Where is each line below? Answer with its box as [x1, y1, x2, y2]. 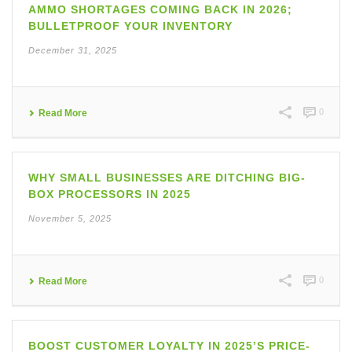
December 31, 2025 [28, 46, 117, 55]
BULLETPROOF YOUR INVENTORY [28, 20, 233, 32]
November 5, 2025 [28, 214, 112, 223]
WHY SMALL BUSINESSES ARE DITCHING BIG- [28, 171, 306, 184]
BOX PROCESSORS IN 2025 [28, 188, 191, 200]
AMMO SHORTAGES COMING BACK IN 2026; [28, 3, 292, 16]
